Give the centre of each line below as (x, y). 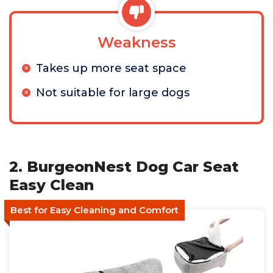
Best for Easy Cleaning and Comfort (94, 210)
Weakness (136, 42)
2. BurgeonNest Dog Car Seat (124, 167)
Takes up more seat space (111, 68)
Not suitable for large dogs (113, 93)
